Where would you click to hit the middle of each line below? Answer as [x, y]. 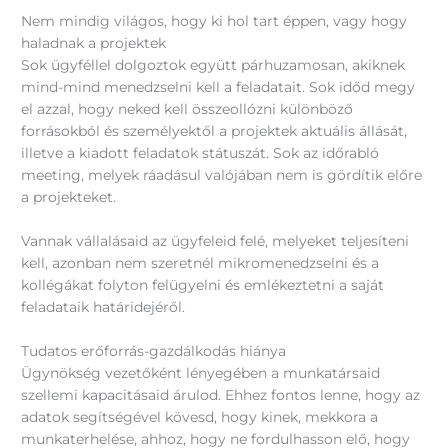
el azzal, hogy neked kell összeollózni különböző [187, 109]
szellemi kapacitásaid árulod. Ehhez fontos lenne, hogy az [221, 394]
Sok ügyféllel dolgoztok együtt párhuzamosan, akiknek [213, 65]
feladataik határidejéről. [103, 307]
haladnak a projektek [96, 43]
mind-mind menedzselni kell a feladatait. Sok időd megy [218, 87]
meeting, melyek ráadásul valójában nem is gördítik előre [222, 175]
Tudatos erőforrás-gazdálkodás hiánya [154, 350]
